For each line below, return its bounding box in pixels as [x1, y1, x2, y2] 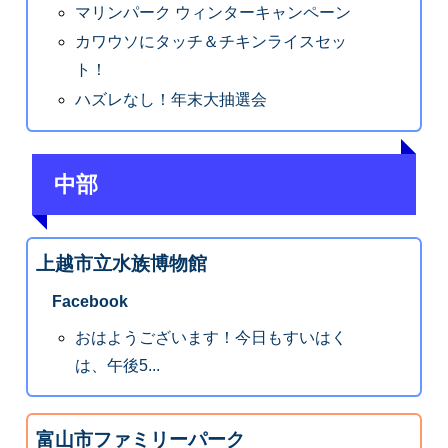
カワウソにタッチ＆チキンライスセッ [75, 33, 348, 51]
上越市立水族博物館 [35, 252, 207, 274]
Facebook [51, 292, 128, 310]
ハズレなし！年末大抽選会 [75, 90, 268, 108]
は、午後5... [75, 356, 161, 374]
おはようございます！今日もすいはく [75, 328, 348, 346]
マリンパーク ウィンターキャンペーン [75, 3, 352, 21]
